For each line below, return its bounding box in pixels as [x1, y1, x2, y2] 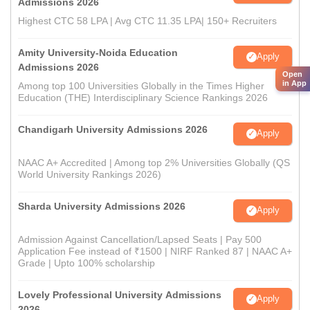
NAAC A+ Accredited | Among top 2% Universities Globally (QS [18, 156, 290, 168]
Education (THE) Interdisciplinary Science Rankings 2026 [18, 91, 268, 103]
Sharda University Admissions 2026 [18, 200, 185, 212]
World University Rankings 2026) [18, 168, 161, 180]
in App [282, 79, 307, 88]
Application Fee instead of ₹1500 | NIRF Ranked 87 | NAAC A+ [18, 245, 292, 257]
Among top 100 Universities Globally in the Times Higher [18, 80, 264, 91]
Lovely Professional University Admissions [18, 289, 221, 300]
